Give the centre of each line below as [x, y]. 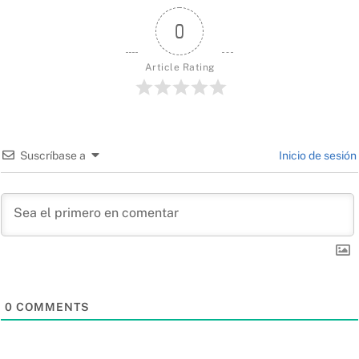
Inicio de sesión [317, 155]
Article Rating [179, 67]
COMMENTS [51, 307]
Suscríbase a [53, 155]
